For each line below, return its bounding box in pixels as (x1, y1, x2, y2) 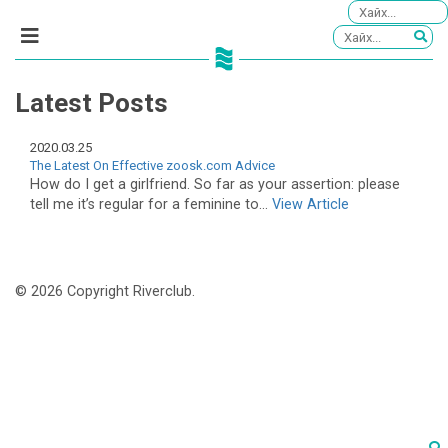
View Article (272, 195, 349, 213)
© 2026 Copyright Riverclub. (15, 283, 195, 301)
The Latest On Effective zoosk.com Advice (30, 157, 275, 173)
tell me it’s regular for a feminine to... (30, 195, 272, 213)
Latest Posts (15, 88, 168, 119)
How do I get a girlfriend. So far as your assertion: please (30, 175, 400, 193)
